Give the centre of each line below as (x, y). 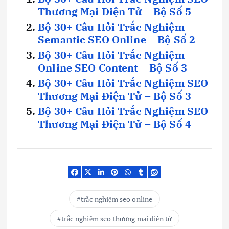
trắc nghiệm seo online (117, 199)
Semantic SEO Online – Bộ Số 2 (117, 40)
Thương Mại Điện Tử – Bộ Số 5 (115, 12)
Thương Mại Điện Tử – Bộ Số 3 (115, 96)
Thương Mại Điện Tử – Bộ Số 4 (115, 124)
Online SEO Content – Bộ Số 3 (113, 68)
